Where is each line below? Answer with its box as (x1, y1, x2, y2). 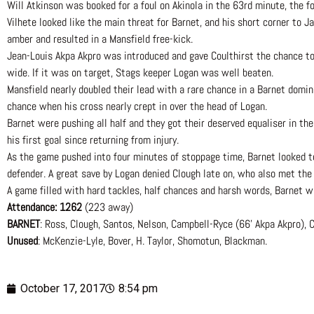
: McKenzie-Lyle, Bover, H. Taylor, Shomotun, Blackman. (38, 233, 267, 249)
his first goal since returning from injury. (7, 132, 179, 148)
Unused (7, 233, 38, 249)
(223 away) (85, 200, 133, 215)
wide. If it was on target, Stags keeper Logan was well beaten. (7, 65, 273, 81)
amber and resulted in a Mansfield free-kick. (7, 32, 193, 47)
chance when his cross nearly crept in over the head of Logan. (7, 99, 267, 114)
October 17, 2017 (20, 282, 105, 296)
